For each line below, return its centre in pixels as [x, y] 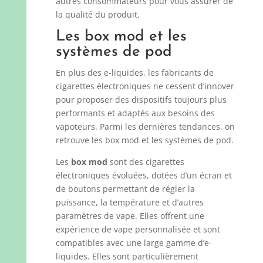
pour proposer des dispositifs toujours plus [141, 100]
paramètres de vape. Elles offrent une [130, 216]
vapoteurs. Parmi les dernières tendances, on [145, 127]
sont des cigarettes [146, 162]
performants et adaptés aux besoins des [135, 113]
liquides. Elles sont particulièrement [127, 256]
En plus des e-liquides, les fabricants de [134, 73]
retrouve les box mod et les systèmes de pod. [144, 140]
